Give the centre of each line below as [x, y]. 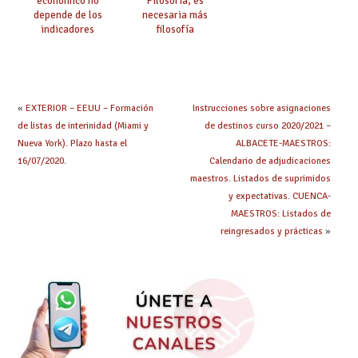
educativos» [68, 44]
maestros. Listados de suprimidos [260, 179]
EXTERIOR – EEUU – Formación [89, 109]
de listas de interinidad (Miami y [83, 126]
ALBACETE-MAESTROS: [283, 144]
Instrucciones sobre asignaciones [261, 109]
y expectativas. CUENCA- [279, 197]
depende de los [68, 15]
